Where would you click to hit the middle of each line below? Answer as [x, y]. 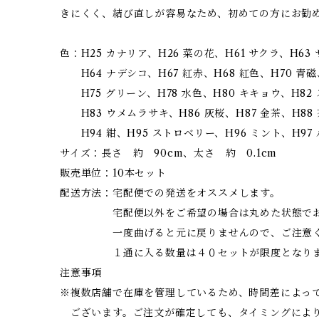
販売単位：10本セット [113, 173]
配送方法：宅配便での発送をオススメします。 [170, 193]
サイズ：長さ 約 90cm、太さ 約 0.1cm [169, 153]
